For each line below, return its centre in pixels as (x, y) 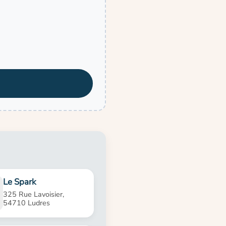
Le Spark (20, 182)
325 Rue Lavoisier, (34, 194)
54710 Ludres (27, 203)
